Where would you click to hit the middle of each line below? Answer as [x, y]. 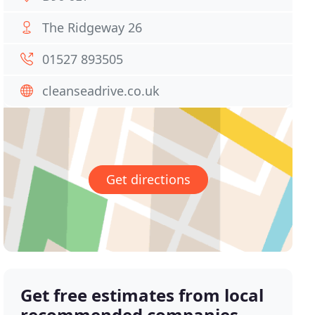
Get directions [148, 180]
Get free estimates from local [142, 295]
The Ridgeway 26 [92, 27]
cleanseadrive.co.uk [101, 91]
